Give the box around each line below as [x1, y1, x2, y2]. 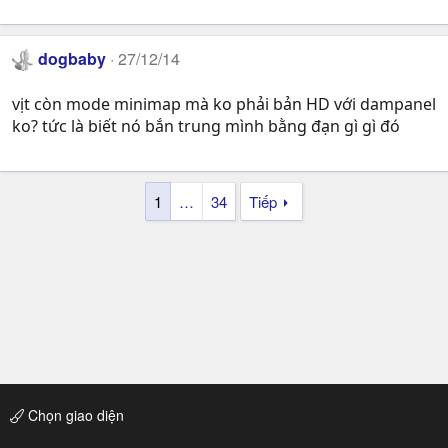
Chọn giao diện [24, 405, 124, 425]
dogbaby [38, 47, 107, 71]
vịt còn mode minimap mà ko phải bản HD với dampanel [12, 92, 436, 115]
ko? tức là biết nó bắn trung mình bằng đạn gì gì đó [12, 114, 400, 137]
